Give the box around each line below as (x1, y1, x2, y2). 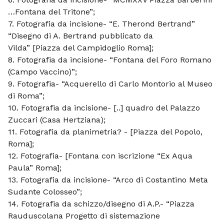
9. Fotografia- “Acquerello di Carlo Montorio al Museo (8, 79, 212, 88)
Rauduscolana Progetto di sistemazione (8, 211, 160, 220)
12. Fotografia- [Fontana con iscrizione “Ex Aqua (8, 151, 192, 160)
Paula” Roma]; (8, 163, 61, 172)
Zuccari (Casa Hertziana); (8, 115, 105, 124)
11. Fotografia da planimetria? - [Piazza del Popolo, (8, 127, 202, 136)
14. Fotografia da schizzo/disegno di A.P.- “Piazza (8, 199, 194, 208)
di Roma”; (8, 91, 44, 100)
